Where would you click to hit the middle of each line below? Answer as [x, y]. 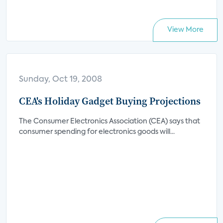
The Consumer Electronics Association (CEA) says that [110, 121]
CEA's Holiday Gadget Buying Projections [110, 101]
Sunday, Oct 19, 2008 [60, 80]
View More [185, 30]
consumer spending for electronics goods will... [97, 132]
